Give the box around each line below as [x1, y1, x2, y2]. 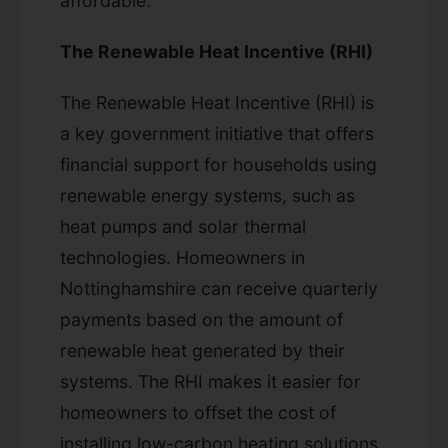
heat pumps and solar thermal [60, 215, 306, 237]
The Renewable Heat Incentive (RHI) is [60, 91, 374, 113]
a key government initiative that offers [60, 122, 374, 144]
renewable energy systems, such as [60, 184, 355, 206]
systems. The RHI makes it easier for [60, 370, 361, 392]
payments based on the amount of [60, 308, 343, 330]
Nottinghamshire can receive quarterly [60, 277, 378, 299]
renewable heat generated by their [60, 339, 345, 361]
